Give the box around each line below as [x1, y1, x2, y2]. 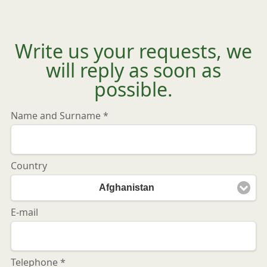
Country [11, 159, 47, 172]
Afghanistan [98, 182, 154, 193]
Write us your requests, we [15, 38, 252, 64]
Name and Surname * [11, 109, 108, 123]
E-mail [11, 206, 38, 219]
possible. [94, 76, 173, 103]
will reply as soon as [46, 57, 221, 83]
